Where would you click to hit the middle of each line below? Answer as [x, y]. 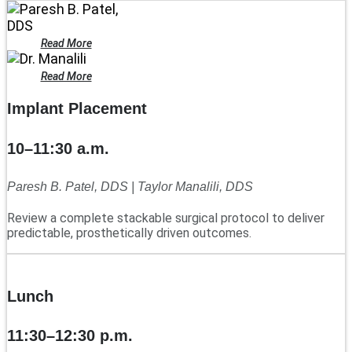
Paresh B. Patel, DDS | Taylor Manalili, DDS [130, 186]
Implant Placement [77, 109]
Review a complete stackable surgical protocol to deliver [166, 218]
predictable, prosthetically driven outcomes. [129, 233]
